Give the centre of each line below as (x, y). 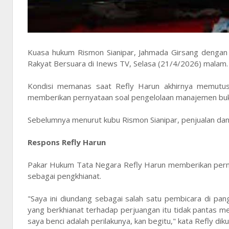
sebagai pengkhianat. (64, 176)
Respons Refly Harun (67, 142)
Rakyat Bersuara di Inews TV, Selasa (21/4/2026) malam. (128, 64)
